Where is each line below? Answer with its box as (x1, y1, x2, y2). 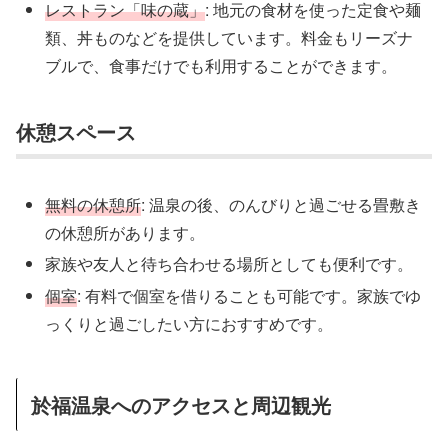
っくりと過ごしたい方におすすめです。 (45, 311, 334, 335)
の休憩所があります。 (45, 221, 206, 245)
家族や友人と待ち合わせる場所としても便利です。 (45, 252, 414, 276)
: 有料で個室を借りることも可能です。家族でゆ (77, 283, 422, 307)
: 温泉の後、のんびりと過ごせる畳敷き (141, 193, 422, 217)
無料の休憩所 (45, 193, 142, 217)
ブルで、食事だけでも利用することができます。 (45, 54, 398, 78)
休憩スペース (16, 116, 136, 146)
